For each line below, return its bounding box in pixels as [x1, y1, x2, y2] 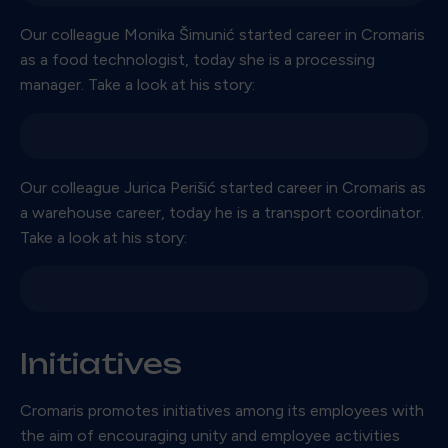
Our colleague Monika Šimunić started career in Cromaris [20, 24, 425, 44]
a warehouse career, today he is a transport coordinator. [20, 202, 424, 222]
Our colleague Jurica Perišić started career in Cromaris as [20, 177, 426, 197]
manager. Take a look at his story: [20, 74, 255, 94]
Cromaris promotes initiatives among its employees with [20, 400, 424, 420]
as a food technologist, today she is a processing [20, 49, 375, 69]
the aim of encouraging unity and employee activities [20, 425, 400, 445]
